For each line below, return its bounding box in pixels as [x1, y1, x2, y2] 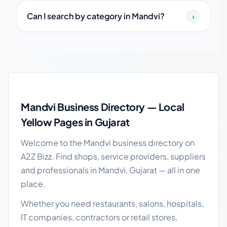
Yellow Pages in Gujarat [21, 116, 130, 128]
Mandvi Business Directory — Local [21, 100, 184, 113]
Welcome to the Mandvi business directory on [21, 137, 195, 148]
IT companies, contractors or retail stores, [21, 212, 177, 222]
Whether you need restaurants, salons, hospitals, [21, 198, 204, 209]
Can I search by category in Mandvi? [27, 11, 165, 21]
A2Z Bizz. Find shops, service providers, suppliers [21, 151, 206, 162]
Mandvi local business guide [20, 85, 128, 96]
